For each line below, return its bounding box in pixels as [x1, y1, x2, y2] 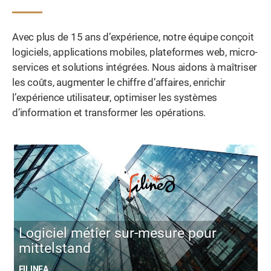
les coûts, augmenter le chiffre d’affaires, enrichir [12, 76, 226, 88]
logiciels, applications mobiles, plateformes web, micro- [12, 46, 258, 58]
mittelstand [18, 240, 91, 256]
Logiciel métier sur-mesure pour [18, 224, 217, 241]
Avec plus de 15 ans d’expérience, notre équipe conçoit [12, 31, 254, 43]
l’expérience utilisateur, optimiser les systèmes [12, 91, 218, 103]
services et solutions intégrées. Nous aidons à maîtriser [12, 61, 258, 73]
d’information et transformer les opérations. [12, 106, 206, 119]
